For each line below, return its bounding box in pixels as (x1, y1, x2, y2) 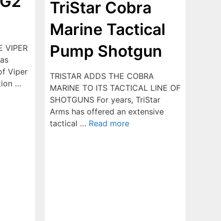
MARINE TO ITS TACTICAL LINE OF (50, 82, 181, 93)
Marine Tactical (50, 19, 165, 39)
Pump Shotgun (50, 41, 162, 61)
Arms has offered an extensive (50, 106, 164, 116)
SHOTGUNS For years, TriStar (50, 94, 160, 105)
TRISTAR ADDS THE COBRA (50, 71, 154, 81)
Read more (89, 118, 129, 128)
